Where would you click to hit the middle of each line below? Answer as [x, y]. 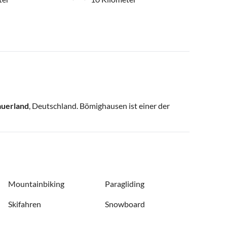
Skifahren [25, 204]
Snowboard [125, 204]
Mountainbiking [36, 184]
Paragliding [125, 184]
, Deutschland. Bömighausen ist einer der [99, 106]
